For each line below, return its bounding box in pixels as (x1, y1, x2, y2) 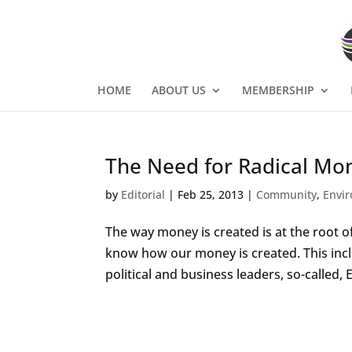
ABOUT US (151, 82, 206, 97)
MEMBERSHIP (241, 82, 314, 97)
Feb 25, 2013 (178, 187, 244, 202)
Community (256, 187, 317, 202)
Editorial (121, 187, 166, 202)
